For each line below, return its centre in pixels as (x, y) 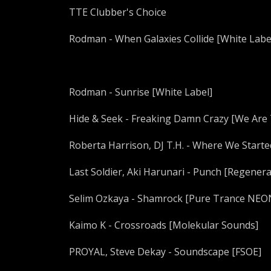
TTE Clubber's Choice (118, 12)
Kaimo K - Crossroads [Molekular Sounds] (164, 225)
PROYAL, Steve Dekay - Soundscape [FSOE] (165, 252)
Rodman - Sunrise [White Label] (141, 92)
